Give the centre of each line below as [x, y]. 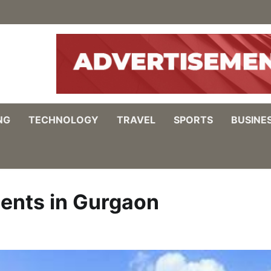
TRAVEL [136, 120]
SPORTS [193, 120]
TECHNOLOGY [64, 120]
